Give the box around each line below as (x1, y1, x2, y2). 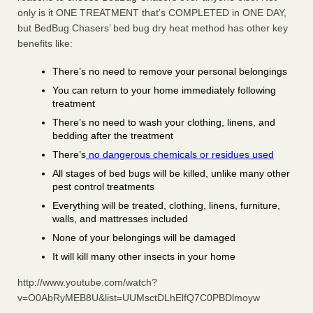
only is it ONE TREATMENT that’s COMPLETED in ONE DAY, (17, 7, 286, 19)
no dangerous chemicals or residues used (86, 149, 274, 161)
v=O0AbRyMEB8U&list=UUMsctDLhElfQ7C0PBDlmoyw (17, 292, 260, 304)
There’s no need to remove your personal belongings (52, 66, 287, 78)
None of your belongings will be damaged (52, 232, 235, 244)
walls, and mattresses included (52, 213, 188, 225)
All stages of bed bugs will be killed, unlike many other (52, 168, 290, 180)
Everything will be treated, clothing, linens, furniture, (52, 200, 280, 212)
